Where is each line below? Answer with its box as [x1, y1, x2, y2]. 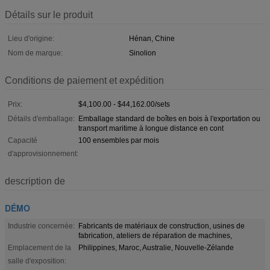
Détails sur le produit [5, 9, 93, 20]
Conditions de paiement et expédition [5, 75, 164, 86]
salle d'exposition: [8, 256, 66, 265]
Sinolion [129, 48, 156, 57]
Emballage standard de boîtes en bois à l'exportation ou [78, 114, 260, 123]
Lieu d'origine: [8, 34, 54, 43]
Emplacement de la [8, 243, 71, 252]
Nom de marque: [8, 48, 63, 57]
